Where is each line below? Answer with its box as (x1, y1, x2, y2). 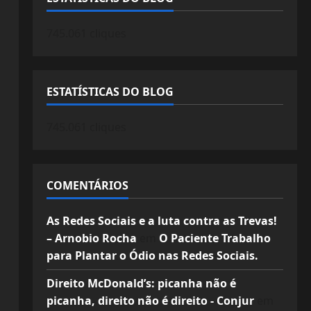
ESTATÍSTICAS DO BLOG (46, 84, 174, 99)
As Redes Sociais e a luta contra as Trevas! (46, 213, 277, 228)
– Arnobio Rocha (46, 230, 137, 246)
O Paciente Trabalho (158, 230, 271, 246)
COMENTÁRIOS (46, 178, 128, 193)
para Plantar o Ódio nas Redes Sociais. (46, 248, 258, 263)
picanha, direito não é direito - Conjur (46, 293, 254, 308)
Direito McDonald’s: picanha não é (46, 276, 236, 291)
